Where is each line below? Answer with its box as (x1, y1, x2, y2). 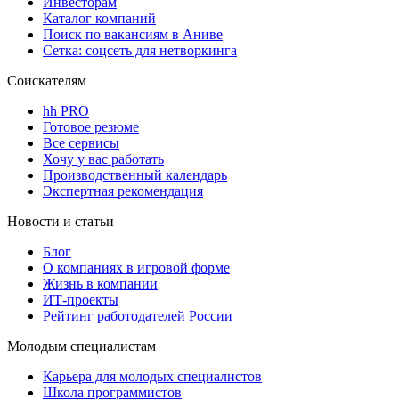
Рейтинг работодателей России (43, 307, 232, 323)
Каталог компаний (43, 10, 156, 26)
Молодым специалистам (7, 338, 156, 354)
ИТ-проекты (43, 291, 118, 307)
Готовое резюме (43, 118, 139, 134)
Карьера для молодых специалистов (43, 368, 262, 384)
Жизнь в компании (43, 275, 158, 291)
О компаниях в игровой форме (43, 259, 230, 275)
